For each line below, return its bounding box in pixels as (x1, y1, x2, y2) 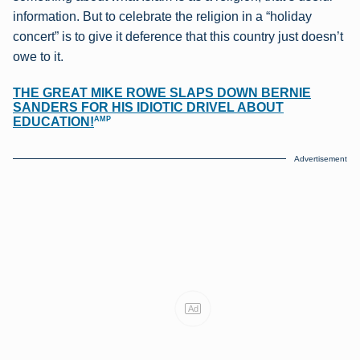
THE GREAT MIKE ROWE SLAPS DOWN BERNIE (13, 85, 311, 100)
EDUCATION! (13, 115, 94, 129)
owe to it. (13, 49, 63, 63)
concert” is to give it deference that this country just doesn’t (13, 29, 343, 43)
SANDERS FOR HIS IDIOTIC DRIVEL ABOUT (13, 100, 284, 114)
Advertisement (294, 153, 347, 163)
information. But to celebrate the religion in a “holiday (13, 9, 312, 23)
